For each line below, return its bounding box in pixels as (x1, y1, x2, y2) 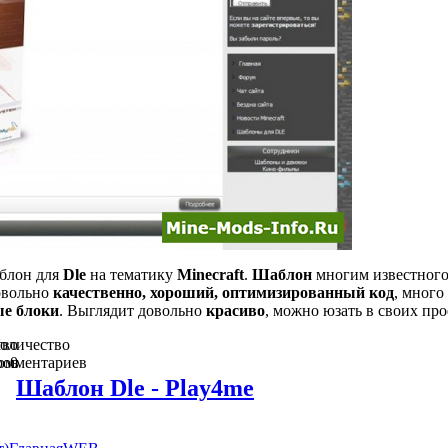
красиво (206, 302, 265, 319)
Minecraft (177, 266, 244, 283)
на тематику (86, 266, 177, 283)
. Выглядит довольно (59, 302, 206, 319)
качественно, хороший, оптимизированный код (53, 284, 394, 301)
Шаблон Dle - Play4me (16, 375, 254, 401)
